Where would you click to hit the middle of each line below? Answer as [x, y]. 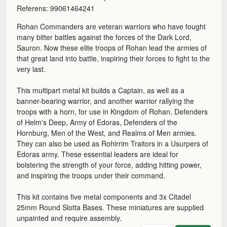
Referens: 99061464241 [56, 8]
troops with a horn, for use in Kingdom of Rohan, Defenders [112, 112]
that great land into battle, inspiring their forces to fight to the [113, 59]
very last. [31, 69]
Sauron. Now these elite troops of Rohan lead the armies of [112, 48]
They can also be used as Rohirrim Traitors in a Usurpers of [113, 144]
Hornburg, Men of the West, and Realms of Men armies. [107, 133]
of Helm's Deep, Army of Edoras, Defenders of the [97, 122]
